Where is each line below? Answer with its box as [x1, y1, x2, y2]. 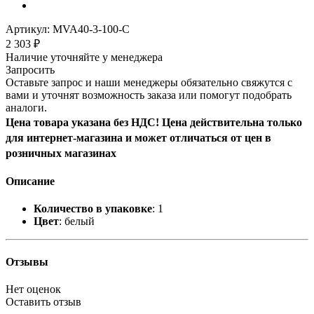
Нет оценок [6, 282, 61, 295]
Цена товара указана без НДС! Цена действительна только [6, 116, 302, 128]
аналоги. [6, 101, 47, 114]
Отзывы [6, 255, 48, 268]
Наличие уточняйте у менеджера [6, 50, 163, 63]
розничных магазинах [6, 146, 116, 159]
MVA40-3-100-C [53, 22, 130, 35]
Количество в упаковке [34, 203, 152, 215]
